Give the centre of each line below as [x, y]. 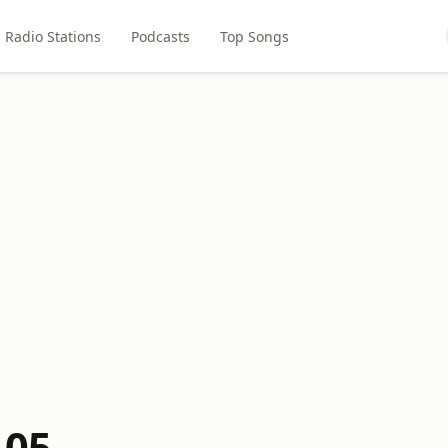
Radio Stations [52, 36]
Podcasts [160, 36]
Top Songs [254, 36]
